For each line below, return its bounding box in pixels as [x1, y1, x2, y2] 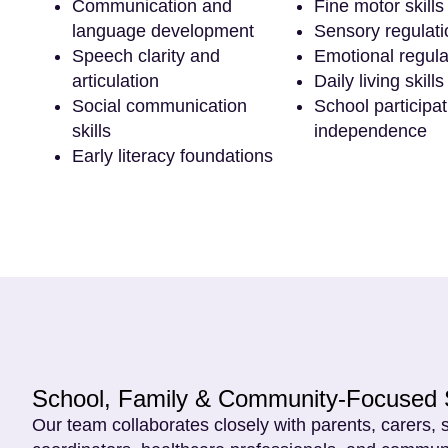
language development [72, 20, 254, 41]
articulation [72, 70, 159, 91]
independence [313, 120, 427, 141]
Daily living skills [313, 70, 444, 91]
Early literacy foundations [72, 145, 273, 166]
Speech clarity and [72, 45, 220, 66]
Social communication [72, 95, 247, 116]
